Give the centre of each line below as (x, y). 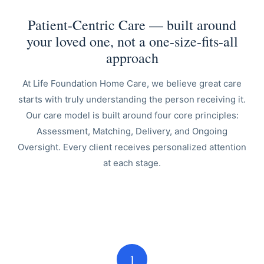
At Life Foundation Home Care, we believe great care (132, 83)
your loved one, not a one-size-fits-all (132, 41)
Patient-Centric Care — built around (132, 25)
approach (132, 58)
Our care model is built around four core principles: (132, 115)
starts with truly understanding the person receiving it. (132, 99)
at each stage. (132, 163)
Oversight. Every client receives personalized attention (132, 147)
